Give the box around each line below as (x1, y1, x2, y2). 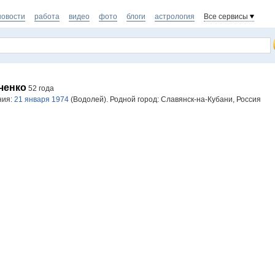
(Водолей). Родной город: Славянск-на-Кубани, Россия (69, 95, 261, 104)
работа (34, 12, 60, 21)
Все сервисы (204, 12, 248, 21)
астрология (155, 12, 195, 21)
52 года (26, 84, 54, 93)
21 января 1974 (14, 95, 69, 104)
